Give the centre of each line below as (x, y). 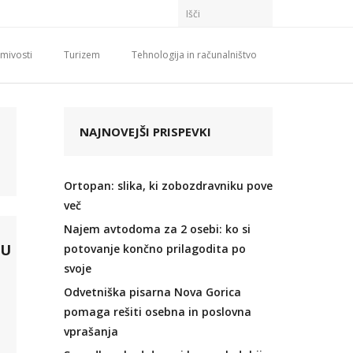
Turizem (82, 55)
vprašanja (91, 331)
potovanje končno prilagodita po (155, 249)
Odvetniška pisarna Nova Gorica (152, 292)
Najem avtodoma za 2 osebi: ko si (157, 229)
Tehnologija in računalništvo (194, 55)
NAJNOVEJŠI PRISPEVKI (145, 132)
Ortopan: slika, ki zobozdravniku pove (168, 186)
